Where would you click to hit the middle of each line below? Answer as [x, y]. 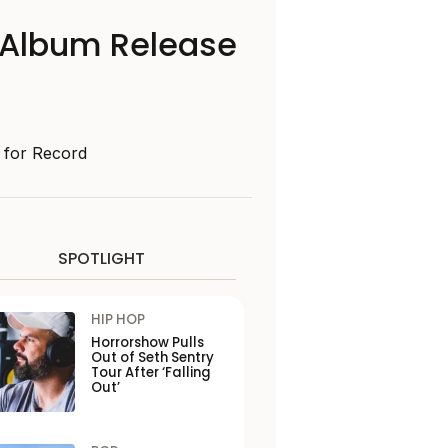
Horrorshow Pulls [147, 342]
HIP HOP [117, 319]
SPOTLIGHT [101, 258]
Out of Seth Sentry [152, 357]
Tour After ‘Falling [150, 372]
